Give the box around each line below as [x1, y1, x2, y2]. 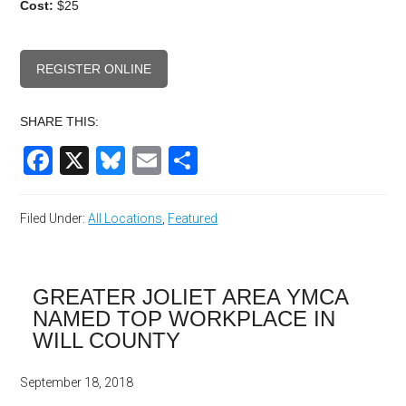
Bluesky [125, 144, 227, 178]
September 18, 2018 [20, 375, 134, 391]
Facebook [53, 144, 182, 178]
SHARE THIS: [20, 114, 100, 130]
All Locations [88, 211, 163, 227]
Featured [168, 211, 218, 227]
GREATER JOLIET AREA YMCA [33, 285, 350, 310]
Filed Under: [20, 211, 89, 227]
